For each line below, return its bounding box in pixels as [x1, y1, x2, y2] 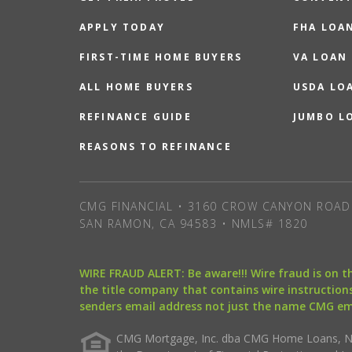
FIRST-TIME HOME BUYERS [79, 50, 243, 64]
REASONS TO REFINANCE [79, 140, 232, 153]
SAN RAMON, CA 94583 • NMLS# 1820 [79, 216, 308, 231]
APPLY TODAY [79, 20, 165, 34]
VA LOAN [292, 50, 348, 64]
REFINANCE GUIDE [79, 110, 192, 123]
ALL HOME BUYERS [79, 80, 193, 93]
